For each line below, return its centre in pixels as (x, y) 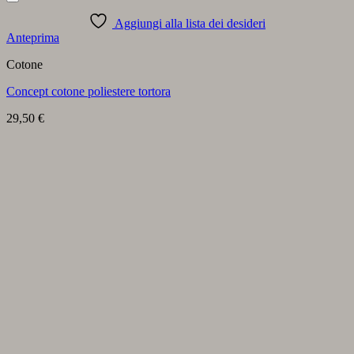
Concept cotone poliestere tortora (88, 92)
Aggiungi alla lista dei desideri (190, 24)
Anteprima (33, 38)
